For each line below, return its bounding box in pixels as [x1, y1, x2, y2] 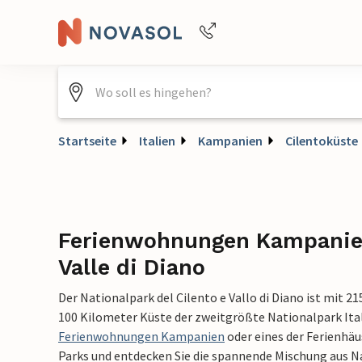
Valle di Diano [58, 255, 205, 280]
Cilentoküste [285, 133, 358, 149]
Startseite [58, 133, 116, 149]
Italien [139, 133, 175, 149]
